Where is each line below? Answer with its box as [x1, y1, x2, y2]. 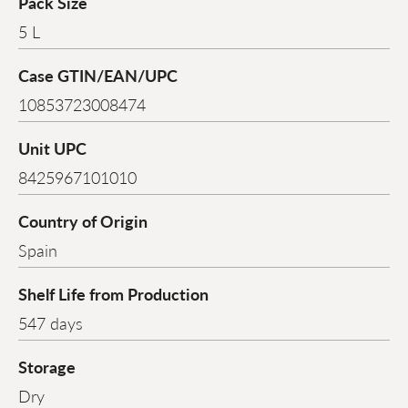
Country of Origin [18, 209, 148, 233]
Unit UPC [18, 137, 87, 160]
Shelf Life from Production [18, 282, 209, 306]
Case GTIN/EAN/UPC [18, 64, 178, 87]
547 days [18, 311, 83, 335]
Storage [18, 355, 76, 379]
